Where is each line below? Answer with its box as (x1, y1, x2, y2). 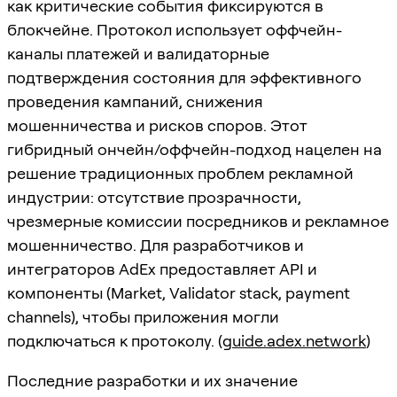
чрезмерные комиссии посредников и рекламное (7, 211, 389, 230)
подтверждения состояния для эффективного (7, 67, 362, 87)
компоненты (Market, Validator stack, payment (7, 283, 350, 302)
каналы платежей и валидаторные (7, 43, 269, 63)
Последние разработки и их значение (7, 370, 298, 390)
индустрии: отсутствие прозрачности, (7, 187, 301, 206)
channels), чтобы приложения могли (7, 307, 279, 326)
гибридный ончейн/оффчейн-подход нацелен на (7, 139, 382, 159)
